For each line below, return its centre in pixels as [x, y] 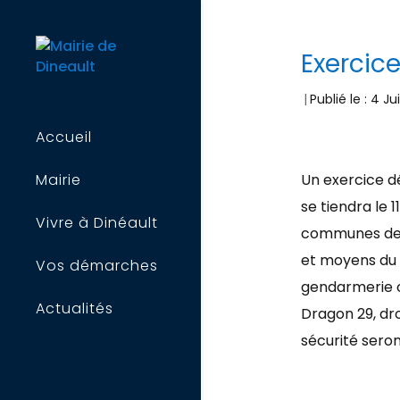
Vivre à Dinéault [97, 223]
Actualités [75, 308]
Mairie [58, 180]
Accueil [64, 137]
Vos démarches [97, 266]
